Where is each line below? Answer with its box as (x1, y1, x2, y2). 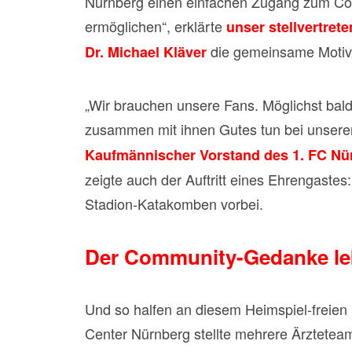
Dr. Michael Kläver (85, 42, 207, 62)
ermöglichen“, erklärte (85, 16, 226, 36)
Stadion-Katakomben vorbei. (85, 193, 263, 214)
